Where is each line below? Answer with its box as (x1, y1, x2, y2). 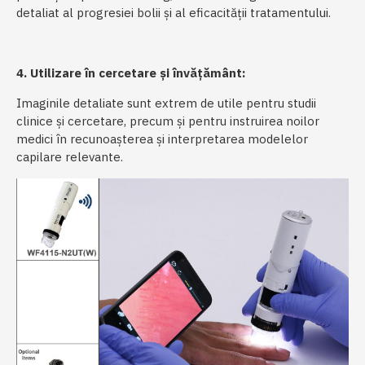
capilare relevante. (16, 149, 123, 165)
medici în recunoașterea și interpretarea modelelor (16, 131, 308, 147)
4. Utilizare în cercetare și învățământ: (16, 65, 245, 81)
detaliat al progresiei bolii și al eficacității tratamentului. (16, 5, 331, 21)
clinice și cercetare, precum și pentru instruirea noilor (16, 113, 319, 130)
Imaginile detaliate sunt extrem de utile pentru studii (16, 95, 316, 112)
